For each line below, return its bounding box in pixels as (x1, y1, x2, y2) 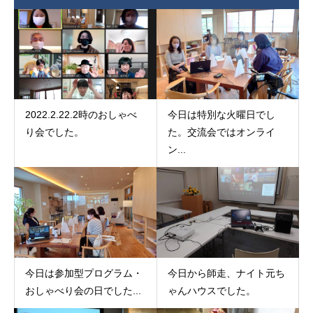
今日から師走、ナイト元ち (167, 268, 285, 279)
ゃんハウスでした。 (167, 285, 256, 297)
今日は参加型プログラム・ (25, 268, 143, 279)
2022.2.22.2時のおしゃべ (25, 109, 137, 121)
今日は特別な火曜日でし (167, 109, 275, 121)
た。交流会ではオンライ (167, 126, 275, 138)
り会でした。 (25, 126, 84, 138)
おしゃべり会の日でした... (25, 285, 141, 297)
